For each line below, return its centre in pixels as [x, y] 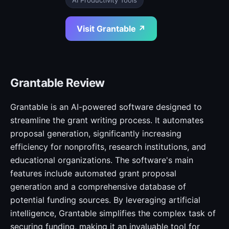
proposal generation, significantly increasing [96, 133]
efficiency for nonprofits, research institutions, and [108, 147]
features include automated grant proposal [93, 173]
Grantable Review [58, 83]
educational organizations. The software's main [102, 160]
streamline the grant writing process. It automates [107, 120]
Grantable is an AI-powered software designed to [106, 107]
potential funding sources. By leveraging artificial [105, 200]
